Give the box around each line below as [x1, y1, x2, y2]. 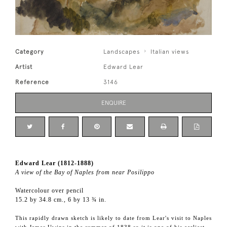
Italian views [150, 48, 190, 56]
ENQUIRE [101, 99, 126, 107]
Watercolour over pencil [15, 187, 84, 195]
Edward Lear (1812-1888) [15, 160, 94, 167]
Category [15, 48, 44, 56]
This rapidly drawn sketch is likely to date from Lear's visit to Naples [15, 215, 212, 221]
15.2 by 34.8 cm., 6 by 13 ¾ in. [15, 196, 106, 204]
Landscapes [103, 48, 140, 56]
